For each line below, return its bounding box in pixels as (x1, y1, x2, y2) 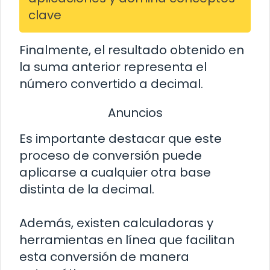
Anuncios (107, 104, 163, 121)
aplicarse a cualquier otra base (19, 164, 211, 181)
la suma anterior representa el (19, 58, 207, 75)
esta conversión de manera (19, 248, 189, 266)
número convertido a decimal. (19, 75, 203, 92)
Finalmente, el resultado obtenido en (19, 41, 244, 58)
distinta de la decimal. (19, 181, 154, 198)
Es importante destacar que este (19, 130, 222, 148)
